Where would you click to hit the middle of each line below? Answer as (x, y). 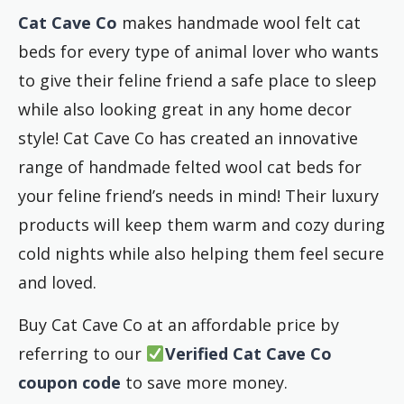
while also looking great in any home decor (185, 110)
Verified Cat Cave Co (248, 354)
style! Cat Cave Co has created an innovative (188, 138)
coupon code (69, 383)
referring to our (82, 354)
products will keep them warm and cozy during (202, 225)
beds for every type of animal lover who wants (198, 52)
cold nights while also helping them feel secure (201, 254)
